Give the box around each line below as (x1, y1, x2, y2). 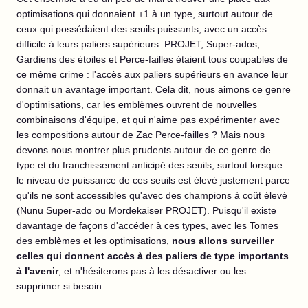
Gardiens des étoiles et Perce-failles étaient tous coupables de (16, 54, 288, 65)
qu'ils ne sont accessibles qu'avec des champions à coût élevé (16, 190, 287, 201)
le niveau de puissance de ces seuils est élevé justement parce (16, 175, 290, 186)
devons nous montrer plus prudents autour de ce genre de (16, 144, 271, 156)
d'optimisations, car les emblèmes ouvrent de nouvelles (16, 99, 257, 111)
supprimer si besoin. (16, 280, 104, 292)
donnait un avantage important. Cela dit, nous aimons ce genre (16, 84, 291, 96)
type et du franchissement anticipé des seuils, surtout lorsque (16, 159, 283, 171)
